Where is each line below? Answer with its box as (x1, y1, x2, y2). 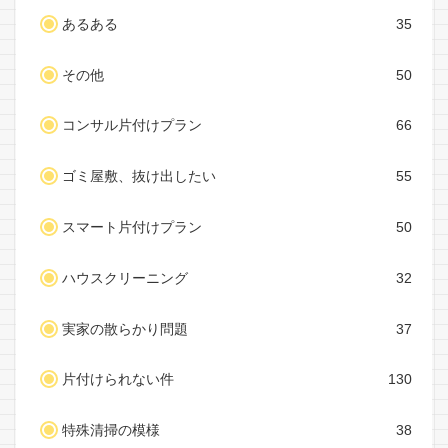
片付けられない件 (62, 372, 174, 388)
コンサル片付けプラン (62, 118, 202, 134)
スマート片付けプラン (62, 220, 202, 236)
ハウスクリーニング (62, 270, 188, 286)
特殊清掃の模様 (62, 423, 160, 439)
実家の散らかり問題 (62, 321, 188, 337)
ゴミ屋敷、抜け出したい (62, 169, 216, 185)
